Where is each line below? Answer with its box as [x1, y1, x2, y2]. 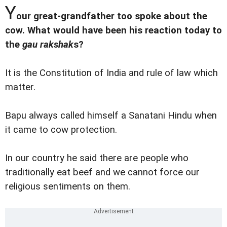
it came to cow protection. [5, 124, 117, 135]
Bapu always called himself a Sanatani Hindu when [5, 109, 217, 121]
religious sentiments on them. [5, 180, 130, 192]
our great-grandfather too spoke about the [16, 10, 207, 22]
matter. [5, 81, 35, 93]
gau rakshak [22, 39, 73, 50]
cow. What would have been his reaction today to [5, 24, 222, 36]
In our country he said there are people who [5, 152, 188, 164]
